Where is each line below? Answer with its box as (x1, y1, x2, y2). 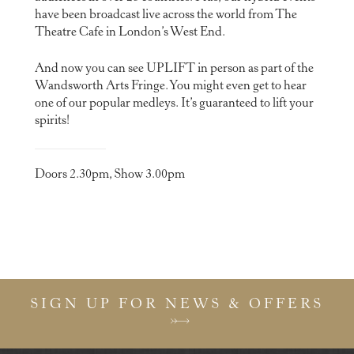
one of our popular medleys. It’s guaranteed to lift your (34, 96, 314, 110)
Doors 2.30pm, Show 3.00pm (34, 168, 185, 181)
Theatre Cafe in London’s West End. (34, 25, 225, 39)
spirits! (34, 114, 70, 127)
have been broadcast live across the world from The (34, 8, 297, 21)
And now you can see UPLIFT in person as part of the (34, 62, 314, 75)
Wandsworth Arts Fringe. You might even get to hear (34, 79, 307, 92)
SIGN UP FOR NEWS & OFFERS (30, 298, 324, 313)
